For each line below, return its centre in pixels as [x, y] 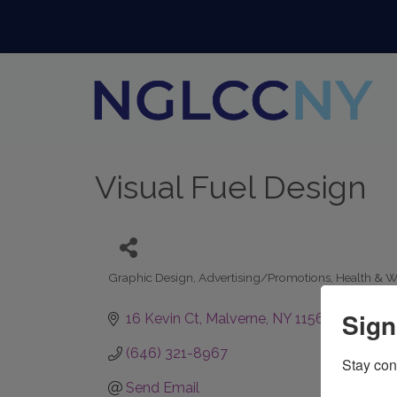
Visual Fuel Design [231, 187]
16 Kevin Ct [163, 319]
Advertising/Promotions [265, 278]
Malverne [236, 319]
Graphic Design [151, 278]
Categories [138, 289]
